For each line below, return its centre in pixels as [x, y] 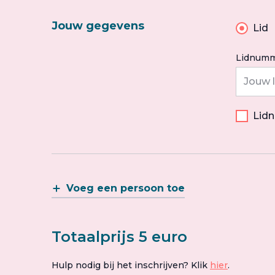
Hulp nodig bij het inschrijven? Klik [131, 265]
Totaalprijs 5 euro [119, 237]
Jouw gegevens [98, 26]
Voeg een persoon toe [126, 188]
